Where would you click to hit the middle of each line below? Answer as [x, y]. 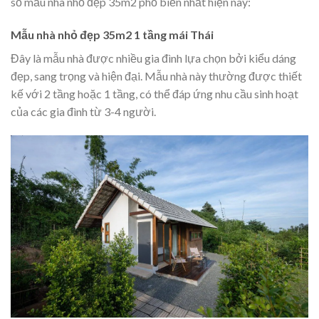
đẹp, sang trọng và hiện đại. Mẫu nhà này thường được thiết [156, 76]
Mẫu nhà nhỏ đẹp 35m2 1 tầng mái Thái [112, 35]
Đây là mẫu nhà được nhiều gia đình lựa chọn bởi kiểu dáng [153, 58]
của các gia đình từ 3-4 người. [83, 112]
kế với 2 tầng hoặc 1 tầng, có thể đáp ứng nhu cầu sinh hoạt [155, 94]
